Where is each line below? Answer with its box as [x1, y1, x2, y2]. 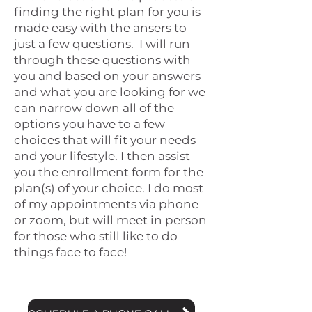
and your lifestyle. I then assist [14, 149, 190, 163]
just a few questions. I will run [14, 37, 190, 51]
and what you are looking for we [14, 85, 205, 99]
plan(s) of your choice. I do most [14, 181, 203, 195]
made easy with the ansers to [14, 21, 187, 35]
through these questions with [14, 53, 191, 67]
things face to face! [14, 245, 127, 259]
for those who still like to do [14, 229, 178, 243]
